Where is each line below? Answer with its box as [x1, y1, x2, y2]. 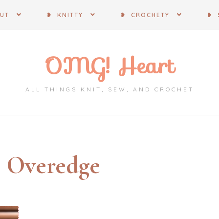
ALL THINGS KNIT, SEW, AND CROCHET [25, 86, 194, 93]
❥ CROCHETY [115, 11, 175, 19]
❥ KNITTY [42, 11, 88, 19]
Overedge [7, 151, 100, 180]
